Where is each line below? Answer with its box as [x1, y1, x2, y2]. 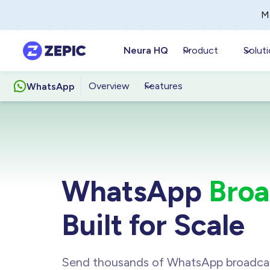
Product [183, 45, 219, 56]
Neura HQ [124, 45, 169, 56]
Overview [89, 80, 130, 92]
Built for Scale [61, 207, 245, 242]
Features [144, 80, 183, 92]
